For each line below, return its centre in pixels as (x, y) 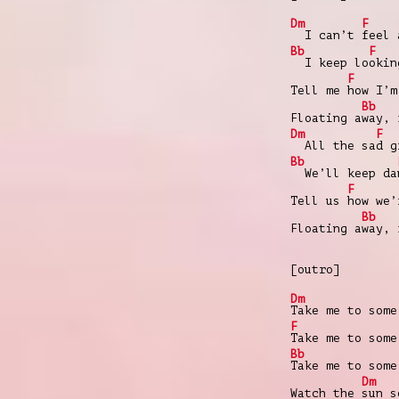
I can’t (326, 35)
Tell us (319, 200)
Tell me (319, 90)
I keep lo (330, 62)
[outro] (315, 269)
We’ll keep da (344, 173)
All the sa (333, 145)
